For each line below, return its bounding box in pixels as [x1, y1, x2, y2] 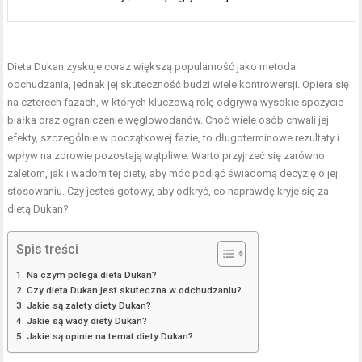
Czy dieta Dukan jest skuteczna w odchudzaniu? [26, 284, 242, 297]
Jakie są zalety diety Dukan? [26, 300, 151, 312]
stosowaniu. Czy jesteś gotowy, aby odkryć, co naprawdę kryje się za [7, 185, 330, 198]
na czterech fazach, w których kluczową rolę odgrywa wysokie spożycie [7, 96, 344, 109]
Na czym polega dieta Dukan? [26, 269, 157, 281]
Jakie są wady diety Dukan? [26, 315, 147, 327]
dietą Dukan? [7, 203, 69, 216]
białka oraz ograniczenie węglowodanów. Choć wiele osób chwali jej [7, 114, 330, 127]
